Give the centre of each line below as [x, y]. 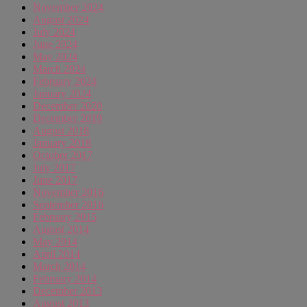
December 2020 [67, 106]
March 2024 [59, 69]
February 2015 [65, 217]
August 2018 [61, 131]
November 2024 [68, 8]
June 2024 [55, 45]
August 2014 [61, 230]
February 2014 [65, 279]
